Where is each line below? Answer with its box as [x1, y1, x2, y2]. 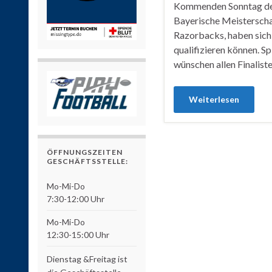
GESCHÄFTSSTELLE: [47, 156, 128, 166]
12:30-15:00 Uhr [47, 229, 109, 240]
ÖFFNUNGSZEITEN [47, 147, 123, 157]
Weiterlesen [189, 94, 240, 104]
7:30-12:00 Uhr [47, 193, 104, 204]
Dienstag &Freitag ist [47, 253, 127, 264]
